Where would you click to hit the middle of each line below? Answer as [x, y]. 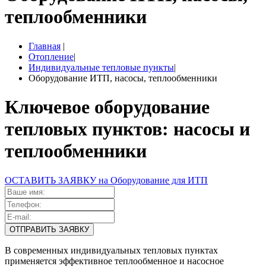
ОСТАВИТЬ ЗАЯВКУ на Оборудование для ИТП [106, 180]
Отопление [51, 56]
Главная [45, 46]
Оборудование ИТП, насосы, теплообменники [123, 78]
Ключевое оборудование [107, 107]
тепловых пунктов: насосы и [127, 129]
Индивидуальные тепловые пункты [101, 67]
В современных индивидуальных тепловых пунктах [111, 250]
